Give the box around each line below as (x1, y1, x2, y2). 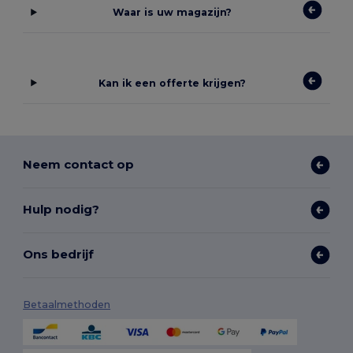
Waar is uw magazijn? (113, 6, 232, 19)
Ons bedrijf (23, 247, 95, 262)
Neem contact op (23, 157, 135, 173)
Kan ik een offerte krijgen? (98, 76, 247, 89)
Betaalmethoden (23, 298, 111, 310)
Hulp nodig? (23, 202, 100, 217)
